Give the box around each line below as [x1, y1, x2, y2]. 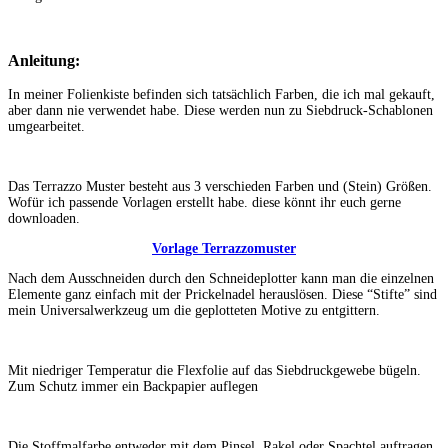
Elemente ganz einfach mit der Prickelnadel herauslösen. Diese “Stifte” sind [8, 287, 437, 303]
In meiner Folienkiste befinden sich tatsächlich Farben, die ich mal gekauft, [8, 87, 435, 103]
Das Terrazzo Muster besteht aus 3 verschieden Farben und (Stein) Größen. [8, 179, 432, 195]
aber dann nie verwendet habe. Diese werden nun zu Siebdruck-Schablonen [8, 103, 433, 119]
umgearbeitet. [8, 119, 85, 135]
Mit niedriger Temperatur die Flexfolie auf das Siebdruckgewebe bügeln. [8, 363, 421, 379]
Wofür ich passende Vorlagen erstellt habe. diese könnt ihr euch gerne [8, 195, 401, 211]
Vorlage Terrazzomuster [152, 241, 296, 257]
